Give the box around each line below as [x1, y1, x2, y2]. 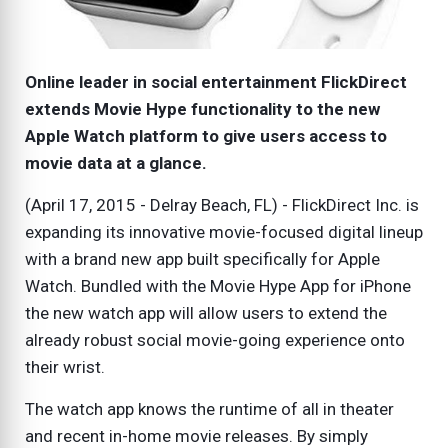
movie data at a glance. [25, 153, 211, 174]
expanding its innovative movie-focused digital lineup [25, 222, 423, 243]
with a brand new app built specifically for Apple [25, 249, 380, 270]
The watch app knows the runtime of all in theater [25, 399, 394, 420]
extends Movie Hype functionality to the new [25, 99, 380, 120]
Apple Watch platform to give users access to [25, 126, 387, 147]
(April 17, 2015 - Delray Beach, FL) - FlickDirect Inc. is [25, 195, 419, 216]
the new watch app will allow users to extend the [25, 303, 387, 324]
